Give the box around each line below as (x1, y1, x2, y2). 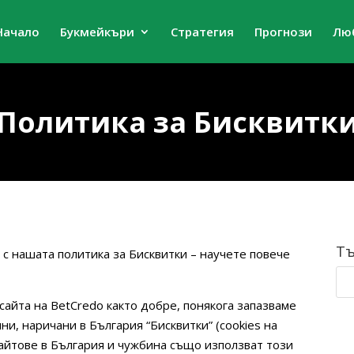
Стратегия (170, 24, 234, 40)
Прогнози (254, 24, 312, 40)
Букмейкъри (59, 24, 134, 40)
